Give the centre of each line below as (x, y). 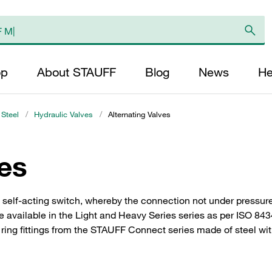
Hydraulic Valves (63, 114)
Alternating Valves (139, 114)
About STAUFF (76, 72)
